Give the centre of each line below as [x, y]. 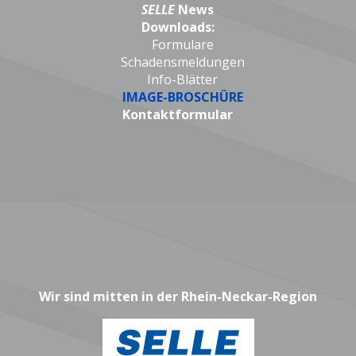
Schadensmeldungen [178, 62]
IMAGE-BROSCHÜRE [182, 97]
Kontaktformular [178, 115]
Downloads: [178, 27]
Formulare [181, 45]
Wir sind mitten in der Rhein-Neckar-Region [178, 297]
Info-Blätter [183, 80]
